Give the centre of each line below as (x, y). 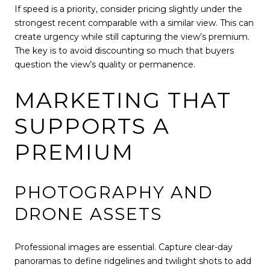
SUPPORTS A (92, 126)
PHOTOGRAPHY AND (114, 192)
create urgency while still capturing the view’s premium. (132, 36)
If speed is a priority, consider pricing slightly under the (128, 9)
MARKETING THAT (123, 100)
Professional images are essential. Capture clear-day (124, 247)
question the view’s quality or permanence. (105, 64)
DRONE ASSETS (88, 214)
